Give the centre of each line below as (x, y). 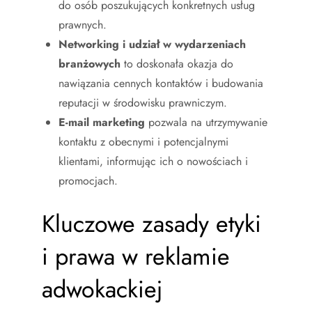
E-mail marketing (102, 122)
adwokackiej (102, 289)
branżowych (89, 63)
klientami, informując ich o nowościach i (153, 161)
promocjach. (88, 180)
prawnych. (83, 24)
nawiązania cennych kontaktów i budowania (161, 83)
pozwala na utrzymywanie (206, 122)
